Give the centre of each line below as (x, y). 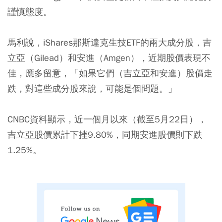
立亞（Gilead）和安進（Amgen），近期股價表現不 (109, 57)
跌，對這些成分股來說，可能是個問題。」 (92, 88)
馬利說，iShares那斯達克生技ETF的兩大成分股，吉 (110, 42)
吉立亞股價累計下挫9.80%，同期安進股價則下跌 (105, 134)
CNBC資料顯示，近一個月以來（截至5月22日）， (107, 119)
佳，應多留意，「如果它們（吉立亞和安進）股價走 (110, 73)
